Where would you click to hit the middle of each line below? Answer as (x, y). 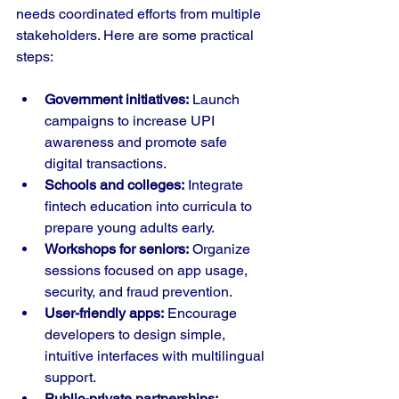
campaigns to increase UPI (131, 121)
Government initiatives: (117, 99)
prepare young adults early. (130, 228)
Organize (221, 249)
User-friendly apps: (104, 313)
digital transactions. (106, 163)
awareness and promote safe (138, 142)
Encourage (202, 313)
